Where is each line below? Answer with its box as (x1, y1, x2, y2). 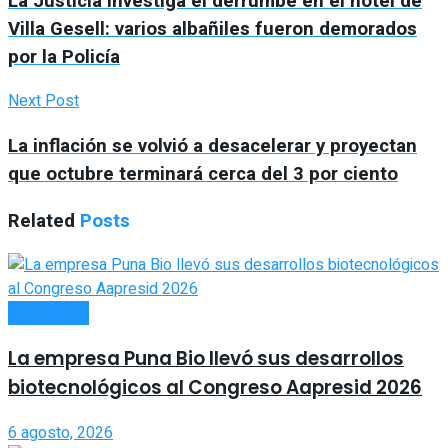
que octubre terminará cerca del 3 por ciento (8, 160, 398, 189)
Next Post (8, 89, 79, 114)
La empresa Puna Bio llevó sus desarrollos (8, 345, 404, 373)
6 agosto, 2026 (8, 420, 113, 445)
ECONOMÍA (8, 301, 89, 326)
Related (8, 206, 75, 235)
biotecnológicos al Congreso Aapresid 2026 (8, 374, 422, 402)
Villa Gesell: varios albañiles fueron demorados (8, 14, 417, 43)
